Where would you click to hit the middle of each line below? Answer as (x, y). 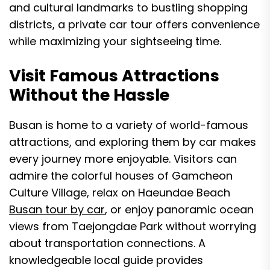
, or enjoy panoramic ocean (179, 209)
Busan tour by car (57, 209)
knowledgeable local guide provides (106, 260)
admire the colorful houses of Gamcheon (121, 176)
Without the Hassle (89, 95)
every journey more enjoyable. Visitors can (123, 159)
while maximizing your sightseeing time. (115, 41)
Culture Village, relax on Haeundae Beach (120, 193)
